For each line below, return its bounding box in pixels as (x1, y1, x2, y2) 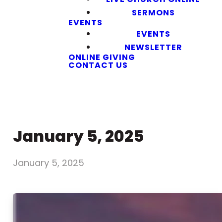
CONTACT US (68, 59, 128, 71)
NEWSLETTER (124, 42, 182, 53)
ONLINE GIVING (68, 52, 135, 63)
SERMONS (131, 7, 175, 18)
